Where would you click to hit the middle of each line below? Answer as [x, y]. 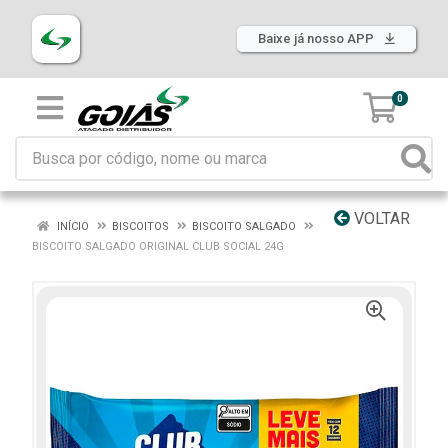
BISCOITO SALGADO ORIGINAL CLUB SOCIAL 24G [158, 246]
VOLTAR [380, 218]
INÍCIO [71, 226]
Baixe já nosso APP [317, 38]
